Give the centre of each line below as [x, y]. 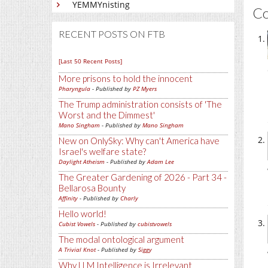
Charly [129, 198]
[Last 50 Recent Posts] [90, 61]
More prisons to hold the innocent [126, 78]
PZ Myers [145, 89]
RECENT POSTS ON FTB [112, 34]
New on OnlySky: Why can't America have [139, 141]
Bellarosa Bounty [92, 188]
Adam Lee [161, 162]
